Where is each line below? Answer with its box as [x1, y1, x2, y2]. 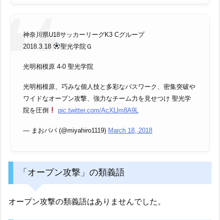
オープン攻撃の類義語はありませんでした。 [8, 197, 165, 206]
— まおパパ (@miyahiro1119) [23, 126, 108, 134]
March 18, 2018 [108, 126, 152, 134]
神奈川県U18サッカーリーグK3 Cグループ [23, 31, 144, 39]
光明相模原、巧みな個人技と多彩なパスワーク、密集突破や [23, 82, 195, 90]
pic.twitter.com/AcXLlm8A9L [57, 106, 138, 114]
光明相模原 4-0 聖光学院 [23, 63, 93, 70]
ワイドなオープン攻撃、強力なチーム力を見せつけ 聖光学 [23, 94, 191, 102]
